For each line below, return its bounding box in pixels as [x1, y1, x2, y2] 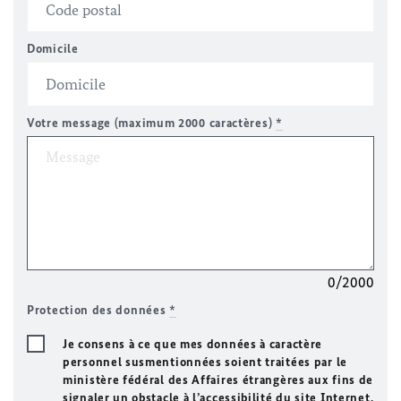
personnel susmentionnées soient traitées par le [63, 354, 347, 370]
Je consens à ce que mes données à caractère [63, 337, 323, 352]
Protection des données [27, 303, 170, 318]
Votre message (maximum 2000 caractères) [27, 115, 276, 131]
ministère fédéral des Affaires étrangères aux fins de [63, 372, 374, 388]
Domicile [27, 41, 79, 56]
